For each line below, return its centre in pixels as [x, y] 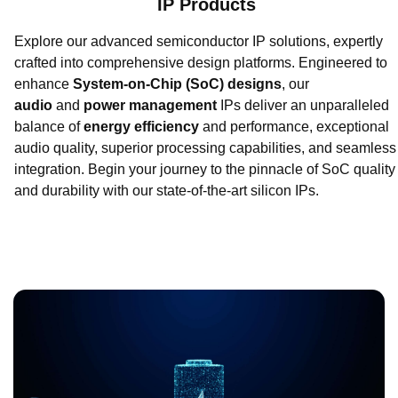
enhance [44, 84]
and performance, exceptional [296, 127]
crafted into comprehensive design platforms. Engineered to [201, 63]
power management [150, 106]
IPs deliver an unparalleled [305, 106]
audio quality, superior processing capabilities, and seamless [205, 148]
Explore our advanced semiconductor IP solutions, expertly [199, 42]
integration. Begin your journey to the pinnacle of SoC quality [205, 170]
